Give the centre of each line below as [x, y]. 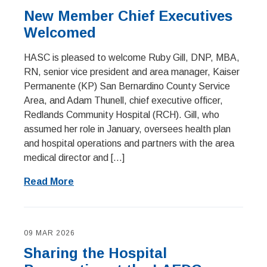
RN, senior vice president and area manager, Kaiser [132, 72]
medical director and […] [74, 158]
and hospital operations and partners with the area [129, 143]
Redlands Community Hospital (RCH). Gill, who [122, 115]
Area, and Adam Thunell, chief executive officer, [123, 100]
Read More [49, 181]
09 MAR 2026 [49, 233]
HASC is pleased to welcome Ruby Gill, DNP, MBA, [132, 58]
